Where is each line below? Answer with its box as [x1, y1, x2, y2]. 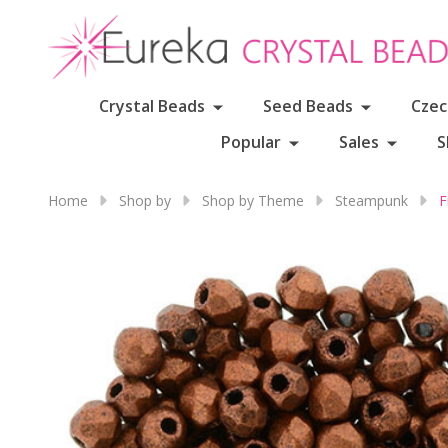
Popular [221, 131, 281, 153]
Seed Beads [262, 95, 353, 117]
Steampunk [335, 191, 408, 210]
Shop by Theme [202, 191, 304, 210]
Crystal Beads [98, 95, 205, 117]
